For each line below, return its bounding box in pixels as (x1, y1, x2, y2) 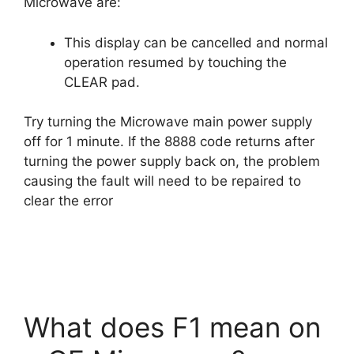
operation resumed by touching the (64, 54, 287, 70)
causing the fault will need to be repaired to (24, 173, 301, 189)
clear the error (24, 193, 113, 209)
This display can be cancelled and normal (64, 34, 328, 51)
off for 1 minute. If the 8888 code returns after (24, 134, 314, 149)
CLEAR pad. (64, 73, 140, 90)
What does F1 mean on (24, 310, 321, 344)
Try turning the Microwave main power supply (24, 114, 312, 130)
